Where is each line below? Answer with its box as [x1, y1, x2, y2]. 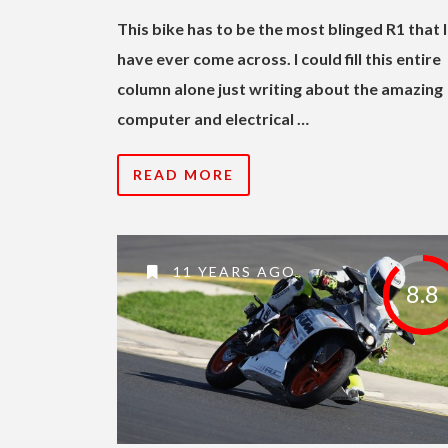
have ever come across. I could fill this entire [117, 48, 441, 68]
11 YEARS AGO [168, 262, 296, 280]
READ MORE [133, 165, 234, 183]
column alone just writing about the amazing [117, 78, 443, 98]
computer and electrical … [117, 108, 309, 128]
